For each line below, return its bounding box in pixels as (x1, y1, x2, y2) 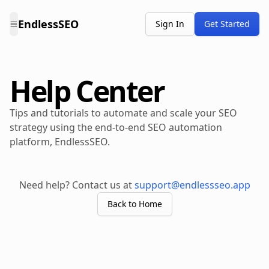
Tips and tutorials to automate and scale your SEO (10, 106, 237, 119)
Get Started (204, 18, 250, 29)
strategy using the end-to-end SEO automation (10, 121, 222, 134)
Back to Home (107, 198, 162, 210)
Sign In (156, 18, 184, 29)
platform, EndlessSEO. (10, 135, 110, 148)
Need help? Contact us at (19, 178, 132, 192)
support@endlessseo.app (134, 178, 250, 192)
